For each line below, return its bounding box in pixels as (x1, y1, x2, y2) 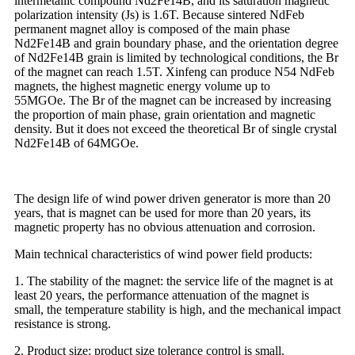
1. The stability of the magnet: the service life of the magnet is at (14, 273, 333, 288)
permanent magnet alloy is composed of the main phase (14, 21, 290, 36)
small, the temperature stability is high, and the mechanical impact (14, 302, 341, 316)
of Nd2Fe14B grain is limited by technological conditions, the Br (14, 50, 338, 64)
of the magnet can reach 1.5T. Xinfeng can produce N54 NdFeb (14, 64, 334, 78)
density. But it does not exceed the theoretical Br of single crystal (14, 121, 337, 136)
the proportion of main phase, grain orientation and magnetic (14, 107, 315, 121)
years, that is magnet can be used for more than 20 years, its (14, 205, 311, 219)
